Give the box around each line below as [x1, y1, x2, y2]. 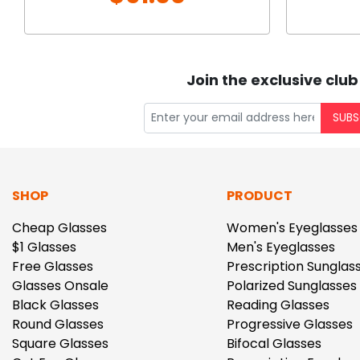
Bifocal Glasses [226, 333, 321, 353]
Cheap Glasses [12, 218, 107, 237]
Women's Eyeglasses [226, 218, 358, 237]
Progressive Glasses [226, 314, 353, 333]
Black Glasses [12, 295, 99, 314]
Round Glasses [12, 314, 104, 333]
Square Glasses [12, 333, 108, 353]
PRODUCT [226, 186, 292, 205]
